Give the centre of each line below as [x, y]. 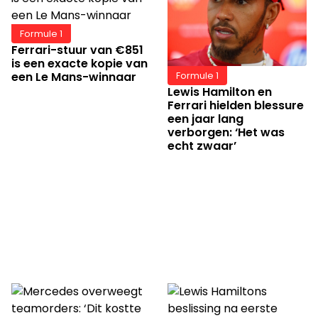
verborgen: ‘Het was [226, 132]
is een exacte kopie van [79, 64]
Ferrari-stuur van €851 [77, 50]
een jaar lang [205, 119]
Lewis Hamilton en [220, 92]
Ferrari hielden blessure [236, 105]
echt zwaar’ [202, 146]
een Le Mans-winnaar [74, 77]
